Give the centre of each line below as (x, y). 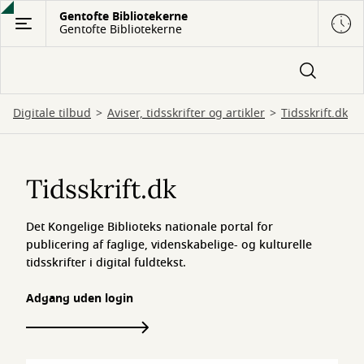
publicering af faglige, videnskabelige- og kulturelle (169, 245)
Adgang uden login (80, 299)
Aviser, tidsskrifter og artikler (186, 113)
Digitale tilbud (52, 113)
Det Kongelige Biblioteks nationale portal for (149, 227)
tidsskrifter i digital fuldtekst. (106, 263)
